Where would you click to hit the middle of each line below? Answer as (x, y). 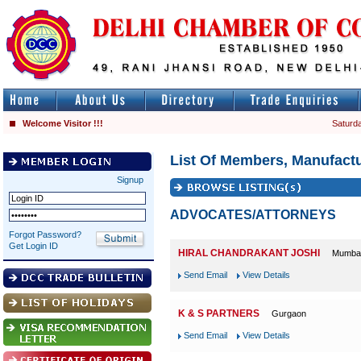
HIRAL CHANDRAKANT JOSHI (249, 253)
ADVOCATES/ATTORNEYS (253, 215)
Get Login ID (33, 246)
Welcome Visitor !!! (62, 123)
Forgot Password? (45, 234)
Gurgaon (289, 313)
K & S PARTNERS (219, 313)
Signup (130, 180)
